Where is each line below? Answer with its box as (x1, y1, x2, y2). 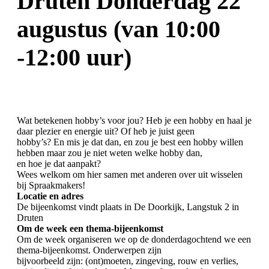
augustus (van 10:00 (17, 15, 220, 43)
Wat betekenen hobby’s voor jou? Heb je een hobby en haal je (17, 115, 252, 125)
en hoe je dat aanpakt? (17, 158, 101, 169)
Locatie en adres (17, 190, 83, 201)
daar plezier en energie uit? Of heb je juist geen (17, 125, 195, 136)
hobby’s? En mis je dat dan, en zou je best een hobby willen (17, 136, 243, 147)
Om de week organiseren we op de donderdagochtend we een (17, 234, 251, 244)
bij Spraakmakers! (17, 180, 85, 190)
